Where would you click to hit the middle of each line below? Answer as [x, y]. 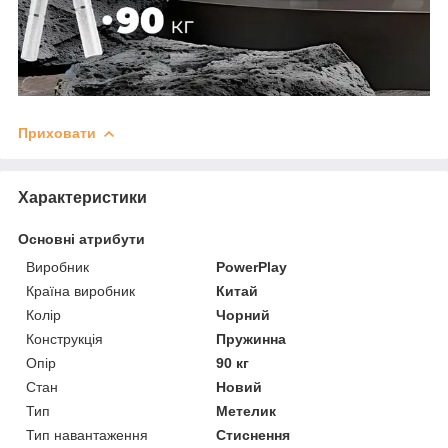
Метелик [246, 410]
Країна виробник [80, 290]
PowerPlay [252, 266]
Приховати [57, 132]
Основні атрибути [81, 238]
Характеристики [82, 197]
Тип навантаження [87, 434]
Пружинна [251, 338]
